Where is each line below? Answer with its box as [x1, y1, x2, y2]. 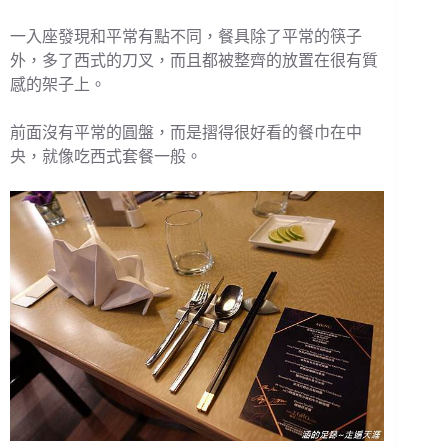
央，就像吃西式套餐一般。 [10, 147, 202, 165]
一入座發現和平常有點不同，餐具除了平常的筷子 [10, 27, 362, 45]
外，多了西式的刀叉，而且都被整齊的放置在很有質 [10, 51, 378, 69]
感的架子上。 [10, 75, 106, 93]
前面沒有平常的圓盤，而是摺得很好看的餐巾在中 [10, 123, 362, 141]
